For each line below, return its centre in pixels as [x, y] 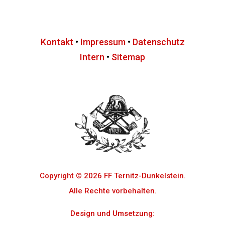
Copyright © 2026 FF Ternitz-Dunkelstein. [113, 176]
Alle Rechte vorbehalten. [113, 191]
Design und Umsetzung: [113, 213]
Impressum [103, 42]
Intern [92, 57]
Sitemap [128, 57]
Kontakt [57, 42]
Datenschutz [158, 42]
